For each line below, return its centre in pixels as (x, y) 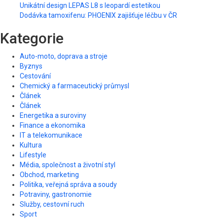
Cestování (35, 76)
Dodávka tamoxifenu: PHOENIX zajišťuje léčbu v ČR (98, 15)
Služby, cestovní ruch (52, 204)
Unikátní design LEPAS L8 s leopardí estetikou (90, 5)
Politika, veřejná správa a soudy (68, 184)
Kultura (31, 145)
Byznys (31, 66)
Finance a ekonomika (53, 125)
